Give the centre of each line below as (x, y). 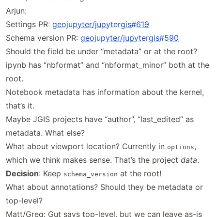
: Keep (51, 173)
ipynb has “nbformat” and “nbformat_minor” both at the (108, 65)
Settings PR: (29, 24)
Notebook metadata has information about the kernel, (105, 92)
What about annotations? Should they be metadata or (104, 187)
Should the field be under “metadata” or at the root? (101, 51)
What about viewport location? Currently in (86, 146)
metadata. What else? (45, 133)
